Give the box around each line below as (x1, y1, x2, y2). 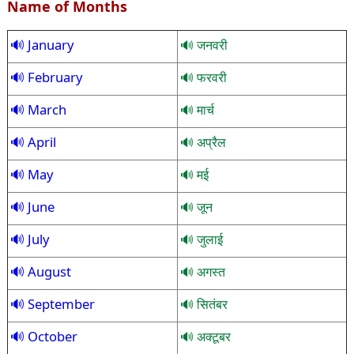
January (24, 35, 73, 54)
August (24, 262, 71, 281)
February (24, 67, 82, 86)
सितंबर (193, 295, 228, 313)
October (24, 326, 77, 345)
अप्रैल (193, 133, 226, 151)
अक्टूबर (193, 327, 231, 345)
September (24, 294, 95, 313)
